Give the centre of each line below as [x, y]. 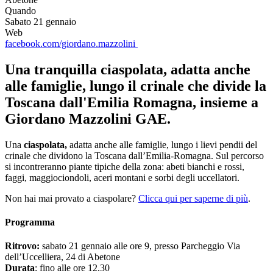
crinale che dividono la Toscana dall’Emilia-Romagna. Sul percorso [134, 155]
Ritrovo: [22, 246]
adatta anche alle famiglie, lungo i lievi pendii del [162, 144]
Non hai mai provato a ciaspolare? [72, 198]
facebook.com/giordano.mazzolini [71, 43]
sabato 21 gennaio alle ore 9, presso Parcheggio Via [140, 246]
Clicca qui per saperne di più [193, 198]
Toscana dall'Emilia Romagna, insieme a [132, 102]
